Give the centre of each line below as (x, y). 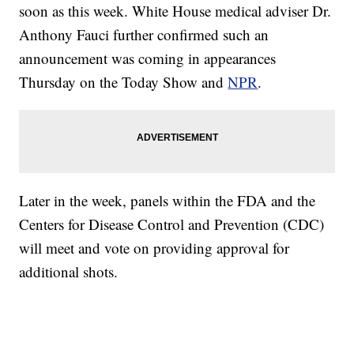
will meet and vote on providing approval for (154, 248)
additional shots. (69, 272)
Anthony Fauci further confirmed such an (144, 35)
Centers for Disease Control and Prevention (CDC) (172, 224)
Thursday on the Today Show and (124, 82)
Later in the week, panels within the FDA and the (168, 201)
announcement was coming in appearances (148, 58)
